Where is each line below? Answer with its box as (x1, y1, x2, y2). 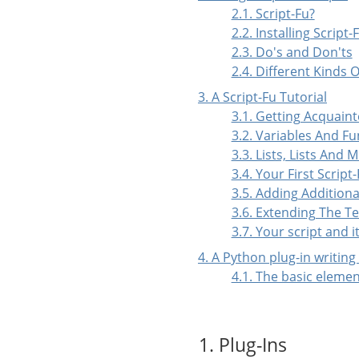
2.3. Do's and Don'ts (231, 43, 353, 62)
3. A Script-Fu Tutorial (198, 88, 327, 107)
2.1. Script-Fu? (231, 5, 315, 23)
